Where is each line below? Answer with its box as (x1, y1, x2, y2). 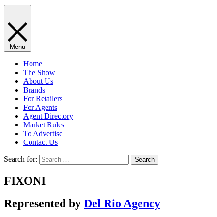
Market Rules (23, 120, 64, 129)
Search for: (4, 155, 37, 163)
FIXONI (4, 174, 46, 187)
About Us (23, 77, 53, 85)
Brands (23, 85, 45, 94)
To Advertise (23, 129, 62, 138)
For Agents (23, 103, 57, 111)
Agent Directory (23, 111, 73, 120)
